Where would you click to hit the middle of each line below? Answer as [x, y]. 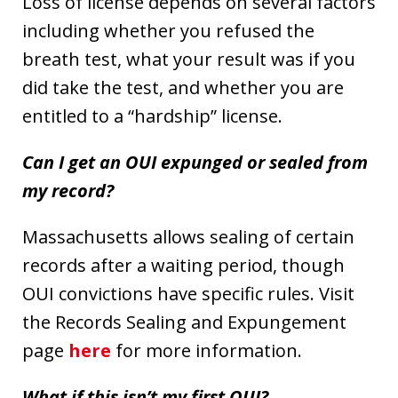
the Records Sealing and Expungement [184, 322]
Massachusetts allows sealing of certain [188, 236]
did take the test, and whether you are [183, 87]
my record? [68, 190]
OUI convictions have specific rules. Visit [188, 293]
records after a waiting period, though [183, 265]
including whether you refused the [168, 30]
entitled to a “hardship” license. [152, 115]
